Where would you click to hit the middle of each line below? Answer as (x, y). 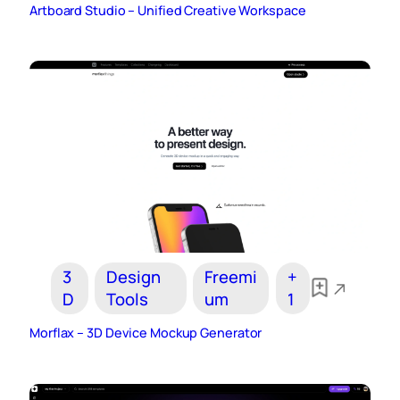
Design (133, 277)
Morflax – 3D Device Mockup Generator (146, 333)
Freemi (231, 277)
